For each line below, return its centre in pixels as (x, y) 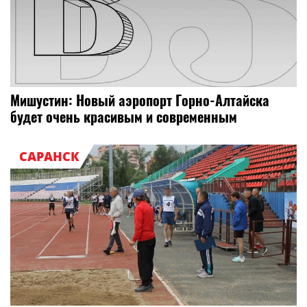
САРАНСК (49, 157)
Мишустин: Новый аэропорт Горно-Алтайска (140, 100)
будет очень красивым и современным (124, 117)
